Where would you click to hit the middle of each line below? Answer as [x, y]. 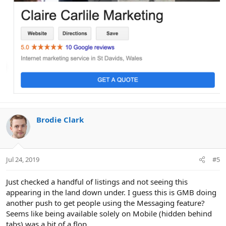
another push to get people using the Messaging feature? [105, 203]
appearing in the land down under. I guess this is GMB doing [111, 192]
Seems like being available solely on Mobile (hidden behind [109, 214]
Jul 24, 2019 [23, 160]
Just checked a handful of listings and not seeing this [97, 182]
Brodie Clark [60, 119]
